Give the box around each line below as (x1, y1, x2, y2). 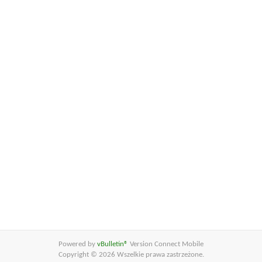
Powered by (58, 240, 97, 248)
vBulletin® (97, 240, 130, 248)
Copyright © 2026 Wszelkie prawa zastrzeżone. (58, 251, 204, 258)
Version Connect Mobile (130, 240, 204, 248)
